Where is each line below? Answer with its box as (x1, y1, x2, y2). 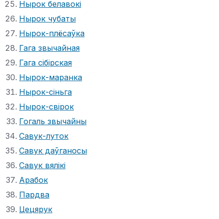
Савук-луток (19, 131, 68, 141)
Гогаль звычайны (19, 116, 87, 126)
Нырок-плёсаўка (19, 28, 85, 38)
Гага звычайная (19, 43, 80, 53)
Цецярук (19, 204, 52, 214)
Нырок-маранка (19, 72, 82, 82)
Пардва (19, 189, 49, 199)
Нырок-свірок (19, 101, 74, 111)
